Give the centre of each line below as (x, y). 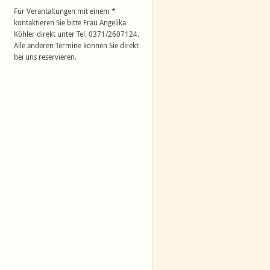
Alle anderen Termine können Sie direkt (77, 45)
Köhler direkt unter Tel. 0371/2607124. (77, 34)
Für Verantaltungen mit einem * (65, 11)
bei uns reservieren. (46, 57)
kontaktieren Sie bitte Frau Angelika (70, 22)
